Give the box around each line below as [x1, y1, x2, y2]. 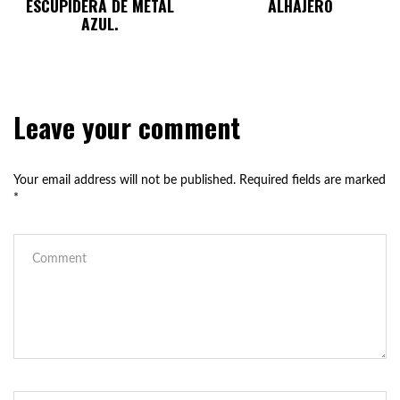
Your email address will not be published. [13, 174, 236, 187]
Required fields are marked [239, 174, 386, 187]
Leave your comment [13, 107, 240, 147]
